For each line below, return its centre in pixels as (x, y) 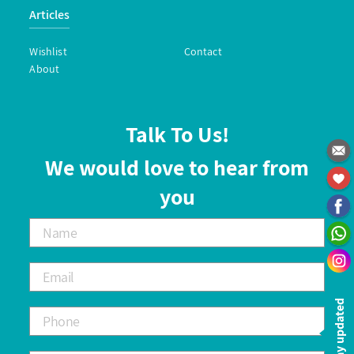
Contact (203, 51)
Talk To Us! (177, 134)
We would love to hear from (177, 167)
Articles (50, 14)
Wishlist (48, 51)
